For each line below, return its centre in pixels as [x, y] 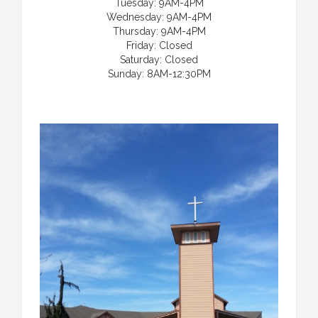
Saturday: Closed [159, 59]
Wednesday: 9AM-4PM [159, 17]
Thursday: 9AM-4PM [159, 31]
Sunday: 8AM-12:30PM [159, 73]
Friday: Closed [159, 45]
